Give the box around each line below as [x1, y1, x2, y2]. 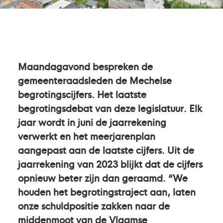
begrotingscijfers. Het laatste [18, 87, 146, 101]
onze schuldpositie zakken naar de [18, 199, 170, 212]
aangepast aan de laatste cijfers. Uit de [18, 143, 194, 156]
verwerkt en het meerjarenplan [18, 129, 155, 142]
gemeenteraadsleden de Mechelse [18, 73, 172, 87]
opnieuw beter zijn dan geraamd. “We [18, 171, 188, 184]
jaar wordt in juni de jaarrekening [18, 115, 166, 128]
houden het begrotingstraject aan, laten [18, 185, 196, 198]
